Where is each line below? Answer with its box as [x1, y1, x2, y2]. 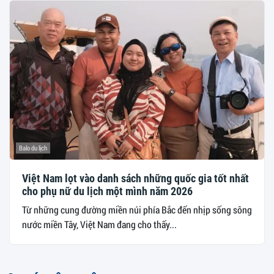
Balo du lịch [19, 143, 47, 152]
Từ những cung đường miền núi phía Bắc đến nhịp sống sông [22, 202, 252, 216]
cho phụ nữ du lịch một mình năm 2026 [22, 184, 193, 198]
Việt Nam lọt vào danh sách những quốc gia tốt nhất [22, 171, 249, 185]
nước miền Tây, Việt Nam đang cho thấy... [22, 217, 177, 231]
